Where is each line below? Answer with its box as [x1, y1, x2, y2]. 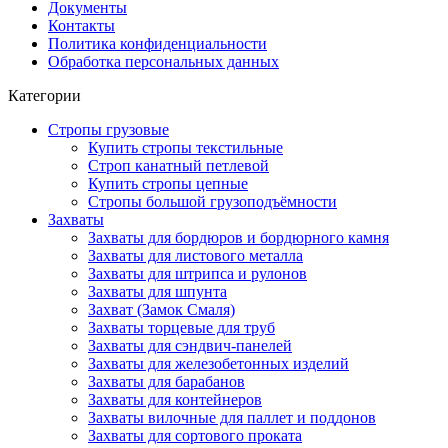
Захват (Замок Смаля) [88, 300, 235, 318]
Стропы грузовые [48, 120, 169, 138]
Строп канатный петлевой [88, 156, 269, 174]
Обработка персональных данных [48, 52, 279, 70]
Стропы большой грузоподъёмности [88, 192, 337, 210]
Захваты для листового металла [88, 246, 303, 264]
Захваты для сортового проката [88, 426, 302, 444]
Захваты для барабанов [88, 372, 245, 390]
